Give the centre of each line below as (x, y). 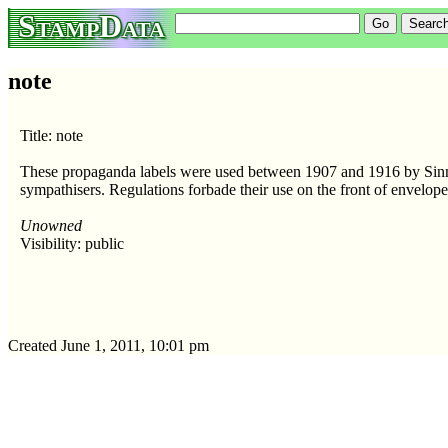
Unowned (51, 225)
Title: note (51, 135)
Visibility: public (72, 243)
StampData (91, 26)
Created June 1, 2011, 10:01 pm (108, 345)
